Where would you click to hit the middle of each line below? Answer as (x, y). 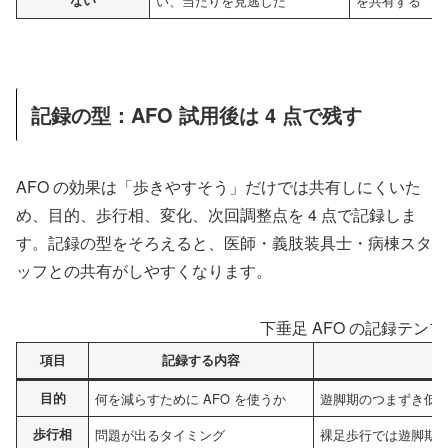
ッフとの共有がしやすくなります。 (144, 271)
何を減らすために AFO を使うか (191, 399)
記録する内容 (201, 360)
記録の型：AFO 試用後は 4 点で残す (196, 114)
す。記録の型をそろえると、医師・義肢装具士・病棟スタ (224, 243)
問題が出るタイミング (160, 435)
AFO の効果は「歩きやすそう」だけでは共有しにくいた (218, 187)
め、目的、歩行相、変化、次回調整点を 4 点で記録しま (216, 215)
